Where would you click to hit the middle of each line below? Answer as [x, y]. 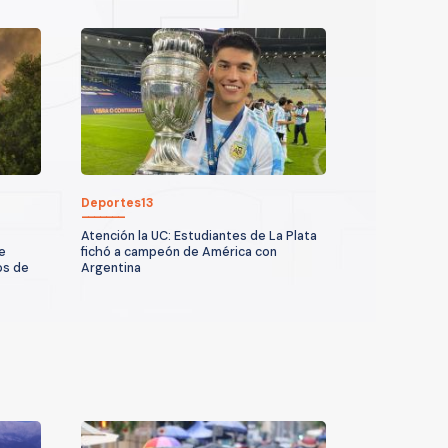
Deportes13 [117, 202]
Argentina [111, 267]
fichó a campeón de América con [179, 251]
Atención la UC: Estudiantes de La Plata [199, 235]
